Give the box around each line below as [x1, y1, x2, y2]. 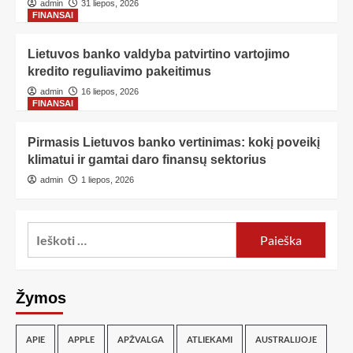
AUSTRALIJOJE [255, 334, 317, 345]
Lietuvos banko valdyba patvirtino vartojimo [28, 47, 290, 61]
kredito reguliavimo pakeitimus [28, 65, 211, 79]
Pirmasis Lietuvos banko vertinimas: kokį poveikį [28, 136, 320, 150]
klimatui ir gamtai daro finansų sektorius [28, 153, 266, 167]
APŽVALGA [117, 334, 164, 345]
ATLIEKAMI [187, 334, 232, 345]
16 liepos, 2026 [81, 87, 139, 97]
